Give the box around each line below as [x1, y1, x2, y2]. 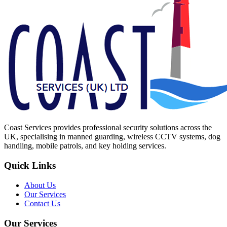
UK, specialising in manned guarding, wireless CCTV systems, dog [4, 132, 220, 141]
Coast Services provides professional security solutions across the [4, 123, 212, 132]
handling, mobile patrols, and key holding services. [4, 141, 166, 150]
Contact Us [24, 199, 60, 208]
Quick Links [4, 160, 56, 171]
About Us [24, 180, 56, 190]
